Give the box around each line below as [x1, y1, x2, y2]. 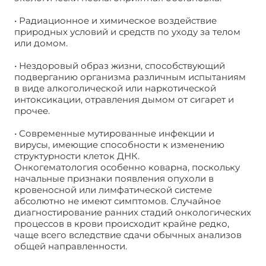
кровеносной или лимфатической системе [14, 184, 212, 196]
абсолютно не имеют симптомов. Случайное [14, 195, 221, 207]
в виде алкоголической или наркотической [14, 83, 216, 94]
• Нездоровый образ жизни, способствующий [14, 60, 225, 72]
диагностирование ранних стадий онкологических [14, 207, 251, 218]
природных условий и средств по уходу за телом [14, 26, 240, 38]
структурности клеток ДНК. [14, 150, 140, 162]
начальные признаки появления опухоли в [14, 173, 214, 185]
